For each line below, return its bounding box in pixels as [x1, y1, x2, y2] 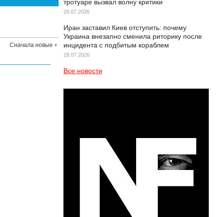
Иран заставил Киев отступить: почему [63, 24, 186, 31]
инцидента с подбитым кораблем [63, 41, 169, 49]
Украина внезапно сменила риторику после [63, 32, 202, 40]
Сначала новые [10, 42, 53, 48]
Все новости [63, 67, 102, 75]
